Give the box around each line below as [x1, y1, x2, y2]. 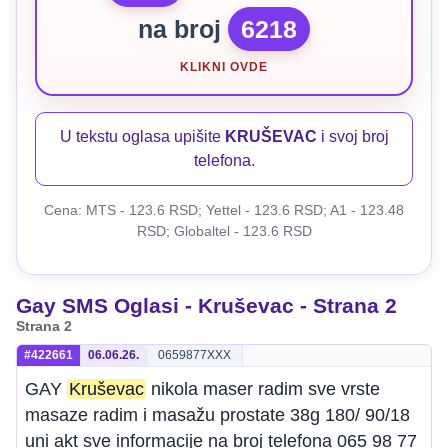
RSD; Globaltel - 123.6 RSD [136, 223, 312, 239]
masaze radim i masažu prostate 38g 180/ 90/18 [25, 405, 410, 425]
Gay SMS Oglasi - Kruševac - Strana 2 [16, 294, 397, 317]
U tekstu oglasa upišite [59, 128, 225, 145]
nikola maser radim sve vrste [146, 379, 380, 399]
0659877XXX [158, 348, 231, 362]
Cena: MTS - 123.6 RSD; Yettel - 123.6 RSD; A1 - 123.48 [44, 202, 404, 218]
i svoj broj [316, 128, 389, 145]
